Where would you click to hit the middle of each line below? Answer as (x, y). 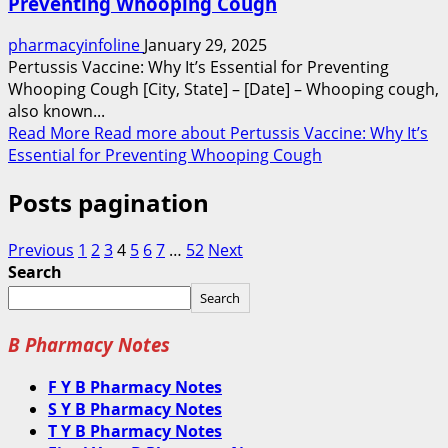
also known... (56, 111)
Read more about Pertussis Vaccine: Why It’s (261, 133)
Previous (41, 250)
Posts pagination (108, 203)
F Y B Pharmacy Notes (135, 386)
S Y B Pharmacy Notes (135, 408)
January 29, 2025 (205, 45)
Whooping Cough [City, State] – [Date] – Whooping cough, (223, 89)
